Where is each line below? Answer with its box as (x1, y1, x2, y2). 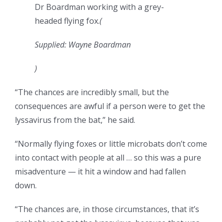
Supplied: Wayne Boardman (35, 39, 131, 51)
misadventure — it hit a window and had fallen (15, 166, 186, 177)
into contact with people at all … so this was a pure (15, 152, 201, 164)
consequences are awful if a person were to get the (15, 101, 205, 112)
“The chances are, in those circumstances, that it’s (15, 204, 199, 215)
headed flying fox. (35, 15, 100, 27)
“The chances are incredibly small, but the (15, 87, 169, 98)
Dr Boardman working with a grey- (35, 1, 164, 13)
